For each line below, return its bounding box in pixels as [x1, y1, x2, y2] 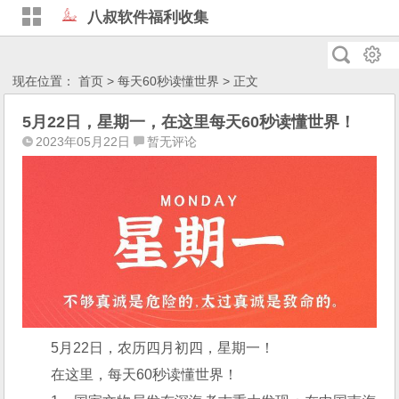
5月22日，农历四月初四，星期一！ [51, 340, 275, 355]
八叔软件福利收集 [87, 9, 208, 26]
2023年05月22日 [36, 134, 131, 149]
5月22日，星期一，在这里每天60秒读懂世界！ [22, 113, 356, 131]
